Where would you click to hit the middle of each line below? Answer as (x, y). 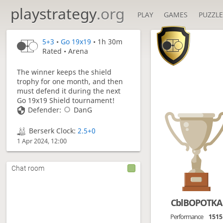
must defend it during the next (68, 91)
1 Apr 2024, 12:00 (42, 141)
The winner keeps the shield (64, 72)
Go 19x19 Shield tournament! (65, 100)
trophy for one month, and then (70, 81)
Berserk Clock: (53, 131)
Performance (187, 216)
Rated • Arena (65, 51)
